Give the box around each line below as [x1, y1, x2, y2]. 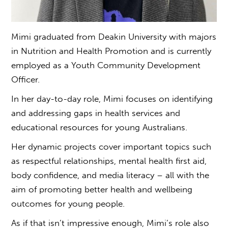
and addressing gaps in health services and [11, 107, 181, 118]
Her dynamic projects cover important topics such [11, 141, 212, 152]
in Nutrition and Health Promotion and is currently [11, 45, 212, 56]
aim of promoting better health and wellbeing [11, 184, 193, 194]
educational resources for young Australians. [11, 122, 193, 132]
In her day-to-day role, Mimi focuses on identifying [11, 93, 213, 104]
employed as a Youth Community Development [11, 60, 201, 70]
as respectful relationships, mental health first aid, [11, 155, 207, 166]
